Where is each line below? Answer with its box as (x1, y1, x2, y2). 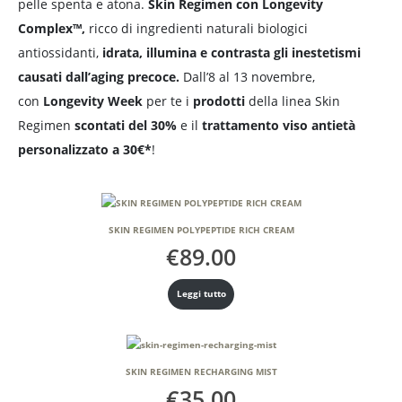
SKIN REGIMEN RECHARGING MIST (125, 366, 277, 379)
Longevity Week (43, 92, 143, 109)
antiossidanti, (18, 43, 102, 61)
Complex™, (18, 19, 85, 37)
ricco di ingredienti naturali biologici (85, 19, 308, 37)
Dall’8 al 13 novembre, (179, 67, 315, 85)
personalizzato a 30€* (18, 140, 152, 158)
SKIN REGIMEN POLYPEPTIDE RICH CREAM (108, 224, 294, 237)
